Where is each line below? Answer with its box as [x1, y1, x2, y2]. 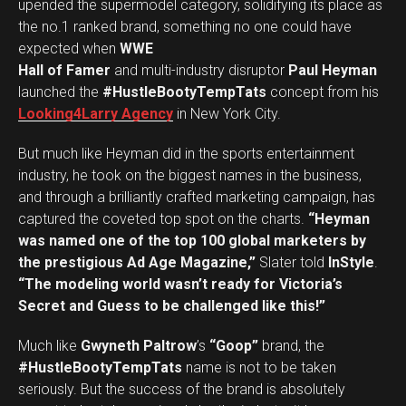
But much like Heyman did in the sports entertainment [18, 145, 354, 162]
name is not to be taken [182, 359, 336, 376]
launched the [18, 83, 102, 101]
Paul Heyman [288, 62, 377, 79]
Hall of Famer [18, 62, 111, 79]
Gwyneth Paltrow [81, 337, 197, 354]
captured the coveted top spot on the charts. [18, 210, 308, 227]
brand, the [258, 337, 324, 354]
